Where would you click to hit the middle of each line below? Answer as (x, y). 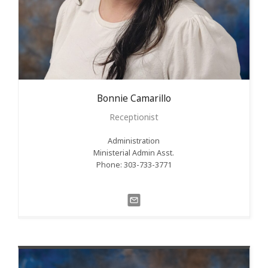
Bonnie (112, 99)
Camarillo (150, 99)
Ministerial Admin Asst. (134, 153)
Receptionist (134, 117)
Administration (134, 141)
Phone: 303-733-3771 (134, 165)
